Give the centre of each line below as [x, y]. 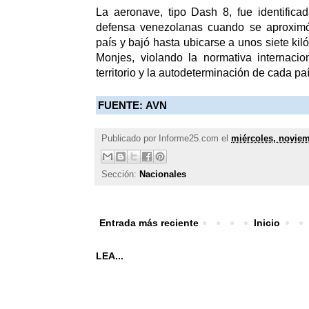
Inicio [267, 223]
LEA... [110, 256]
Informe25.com [189, 139]
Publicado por [130, 139]
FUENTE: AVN [132, 106]
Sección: [120, 175]
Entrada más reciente [149, 223]
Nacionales [163, 175]
